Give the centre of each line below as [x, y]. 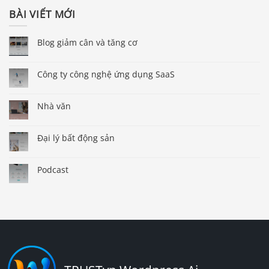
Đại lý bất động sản [76, 138]
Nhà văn [54, 106]
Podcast [53, 169]
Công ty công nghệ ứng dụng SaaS [106, 74]
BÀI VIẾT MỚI [43, 14]
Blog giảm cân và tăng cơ [87, 42]
